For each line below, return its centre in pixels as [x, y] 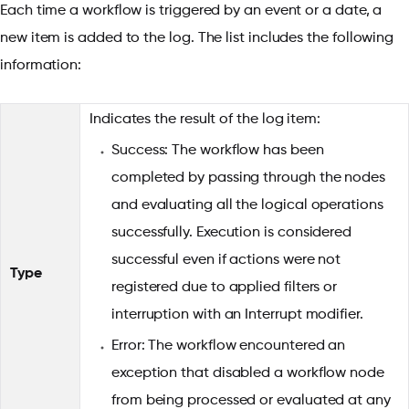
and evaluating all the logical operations [247, 206]
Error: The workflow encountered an [229, 346]
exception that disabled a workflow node [248, 374]
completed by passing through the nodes [248, 178]
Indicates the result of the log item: [205, 120]
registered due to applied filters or [225, 288]
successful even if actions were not [226, 261]
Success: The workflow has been [218, 151]
